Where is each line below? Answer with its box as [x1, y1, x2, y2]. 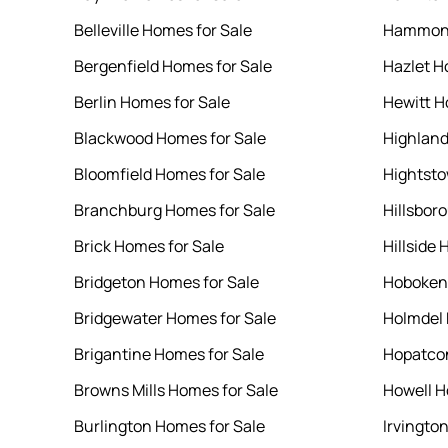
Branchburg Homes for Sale [73, 199, 275, 222]
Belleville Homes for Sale [73, 19, 252, 42]
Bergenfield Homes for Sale [73, 55, 272, 78]
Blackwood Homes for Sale [73, 127, 266, 150]
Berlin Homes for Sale [73, 91, 230, 114]
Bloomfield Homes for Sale [73, 163, 265, 186]
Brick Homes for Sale [73, 235, 224, 258]
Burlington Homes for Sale [73, 415, 265, 438]
